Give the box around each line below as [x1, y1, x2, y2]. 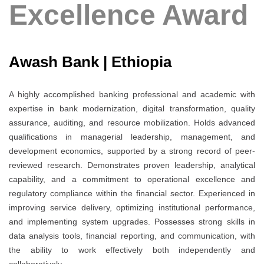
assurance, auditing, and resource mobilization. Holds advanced [9, 118, 255, 128]
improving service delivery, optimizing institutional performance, [9, 203, 255, 213]
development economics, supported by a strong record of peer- [9, 146, 255, 156]
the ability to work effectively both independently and [9, 245, 255, 255]
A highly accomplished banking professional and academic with [9, 90, 255, 100]
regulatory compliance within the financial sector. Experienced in [9, 189, 255, 199]
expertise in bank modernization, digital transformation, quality [9, 104, 255, 114]
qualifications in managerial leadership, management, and [9, 132, 255, 142]
